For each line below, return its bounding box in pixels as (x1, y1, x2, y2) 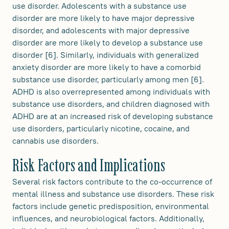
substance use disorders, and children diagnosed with (12, 99, 210, 109)
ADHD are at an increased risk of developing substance (12, 111, 213, 121)
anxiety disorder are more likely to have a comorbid (12, 62, 201, 72)
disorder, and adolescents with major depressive (12, 25, 190, 35)
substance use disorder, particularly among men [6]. (12, 74, 204, 84)
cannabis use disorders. (12, 135, 99, 146)
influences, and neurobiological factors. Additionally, (12, 213, 204, 223)
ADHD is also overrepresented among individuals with (12, 86, 210, 97)
